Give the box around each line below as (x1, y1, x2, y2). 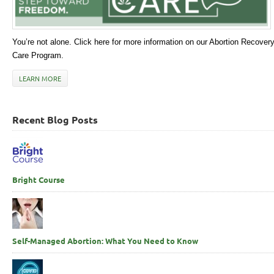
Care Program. (12, 51, 64, 61)
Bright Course (12, 174, 65, 185)
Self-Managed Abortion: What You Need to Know (12, 235, 198, 246)
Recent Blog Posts (12, 113, 98, 127)
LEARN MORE (19, 73, 61, 84)
